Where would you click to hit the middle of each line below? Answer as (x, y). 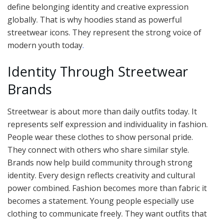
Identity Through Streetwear (98, 72)
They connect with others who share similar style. (98, 150)
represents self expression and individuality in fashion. (108, 124)
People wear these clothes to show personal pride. (100, 137)
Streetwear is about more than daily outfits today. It (102, 111)
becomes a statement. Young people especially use (101, 201)
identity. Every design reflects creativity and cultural (101, 175)
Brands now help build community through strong (100, 162)
